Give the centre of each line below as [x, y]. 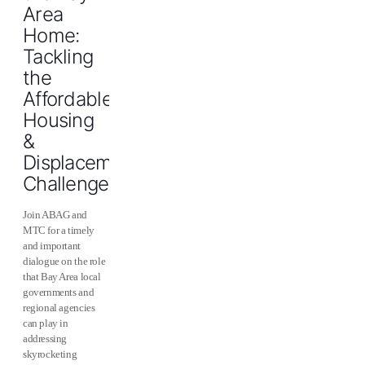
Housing [58, 120]
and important [52, 246]
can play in [46, 323]
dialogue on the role [64, 261]
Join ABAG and [55, 215]
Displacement [82, 163]
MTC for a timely [59, 230]
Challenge [66, 184]
